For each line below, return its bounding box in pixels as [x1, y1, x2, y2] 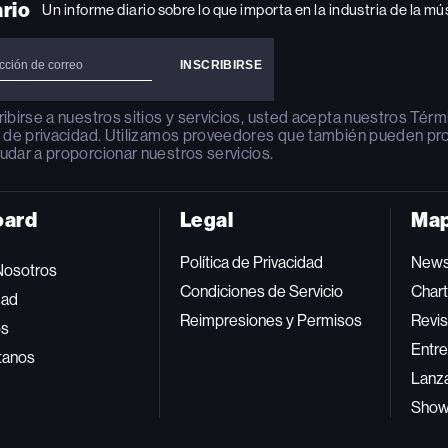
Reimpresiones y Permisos [179, 310, 362, 330]
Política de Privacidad [179, 252, 323, 272]
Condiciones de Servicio [179, 281, 343, 301]
